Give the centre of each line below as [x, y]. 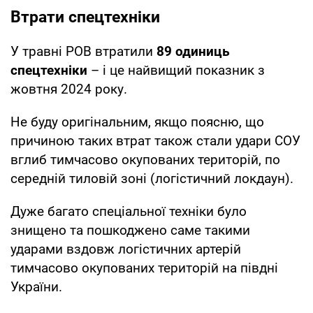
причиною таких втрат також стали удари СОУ [155, 140]
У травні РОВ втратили [83, 51]
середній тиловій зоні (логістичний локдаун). [152, 178]
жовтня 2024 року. [69, 89]
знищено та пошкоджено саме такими [130, 230]
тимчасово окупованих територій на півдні [144, 268]
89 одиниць [193, 51]
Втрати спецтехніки [85, 17]
